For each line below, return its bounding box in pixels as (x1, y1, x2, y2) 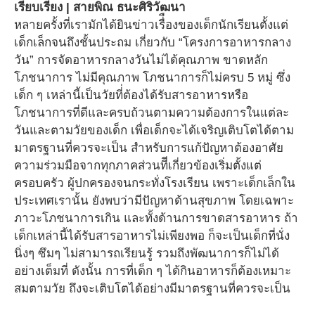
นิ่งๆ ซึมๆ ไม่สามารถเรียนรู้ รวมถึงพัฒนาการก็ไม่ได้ (14, 246, 279, 260)
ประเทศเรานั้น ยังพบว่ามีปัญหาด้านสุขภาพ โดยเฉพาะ (14, 193, 294, 207)
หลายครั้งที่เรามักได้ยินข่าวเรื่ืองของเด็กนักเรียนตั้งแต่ (14, 18, 288, 32)
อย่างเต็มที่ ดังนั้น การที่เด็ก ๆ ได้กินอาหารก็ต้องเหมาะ (14, 264, 291, 278)
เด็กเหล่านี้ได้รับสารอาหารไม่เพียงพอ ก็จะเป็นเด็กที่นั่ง (14, 229, 290, 243)
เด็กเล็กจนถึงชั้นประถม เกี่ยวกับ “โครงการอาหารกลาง (14, 35, 291, 49)
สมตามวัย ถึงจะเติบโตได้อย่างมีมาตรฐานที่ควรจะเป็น (14, 281, 290, 295)
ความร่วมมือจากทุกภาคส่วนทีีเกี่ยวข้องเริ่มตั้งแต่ (14, 158, 262, 172)
